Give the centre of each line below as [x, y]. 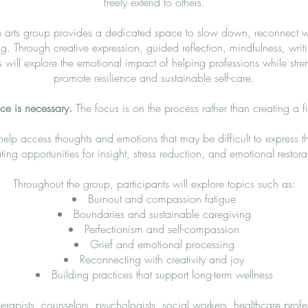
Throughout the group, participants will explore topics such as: [154, 183]
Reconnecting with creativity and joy [162, 259]
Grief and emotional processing [162, 244]
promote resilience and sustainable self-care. [154, 77]
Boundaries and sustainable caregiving [162, 213]
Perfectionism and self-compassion [162, 229]
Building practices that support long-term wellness [162, 274]
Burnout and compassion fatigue [162, 198]
